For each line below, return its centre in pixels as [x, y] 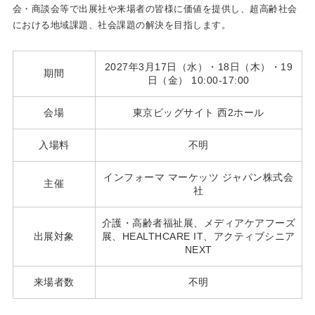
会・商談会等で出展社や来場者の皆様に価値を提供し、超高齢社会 [155, 9]
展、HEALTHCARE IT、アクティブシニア [198, 237]
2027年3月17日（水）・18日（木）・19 [199, 67]
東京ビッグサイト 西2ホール [198, 113]
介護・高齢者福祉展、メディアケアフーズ [199, 223]
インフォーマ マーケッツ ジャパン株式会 [199, 178]
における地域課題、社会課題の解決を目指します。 [122, 25]
